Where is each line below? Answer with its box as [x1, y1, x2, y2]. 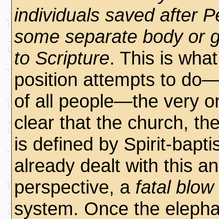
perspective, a [14, 176, 135, 197]
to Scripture [14, 47, 109, 68]
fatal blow [135, 176, 214, 197]
